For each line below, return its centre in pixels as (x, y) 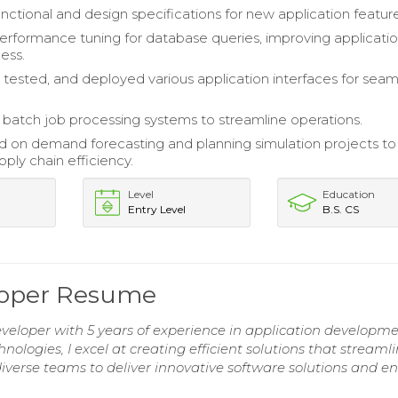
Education (349, 194)
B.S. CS (341, 209)
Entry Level (156, 209)
